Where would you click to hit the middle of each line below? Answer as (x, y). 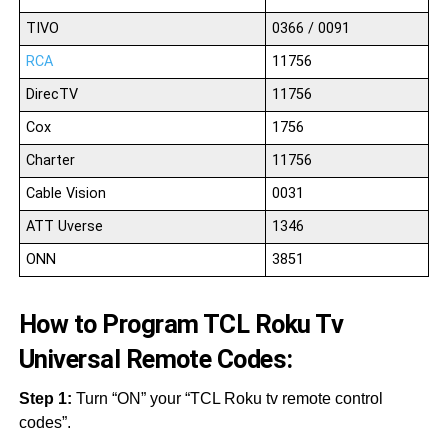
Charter (50, 161)
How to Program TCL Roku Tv (181, 324)
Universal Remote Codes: (155, 359)
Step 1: (45, 399)
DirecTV (51, 95)
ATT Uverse (64, 227)
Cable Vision (65, 194)
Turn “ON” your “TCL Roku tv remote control (227, 399)
